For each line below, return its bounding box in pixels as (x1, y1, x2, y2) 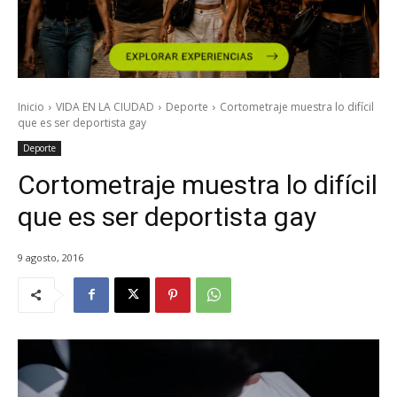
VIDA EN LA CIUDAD (56, 99, 154, 115)
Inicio (18, 99, 44, 115)
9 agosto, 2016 (18, 250, 83, 264)
